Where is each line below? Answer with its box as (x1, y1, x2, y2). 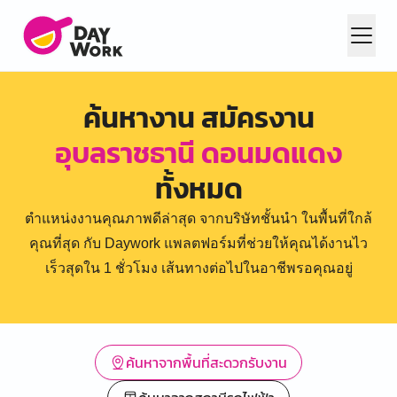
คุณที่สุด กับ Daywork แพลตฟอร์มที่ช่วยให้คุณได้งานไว (29, 236, 368, 251)
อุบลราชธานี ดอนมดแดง (55, 132, 342, 175)
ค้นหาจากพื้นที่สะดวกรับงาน (126, 352, 287, 373)
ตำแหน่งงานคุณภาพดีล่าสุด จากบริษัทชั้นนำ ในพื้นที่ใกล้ (25, 211, 372, 226)
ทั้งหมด (154, 167, 243, 210)
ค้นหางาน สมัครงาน (82, 97, 315, 139)
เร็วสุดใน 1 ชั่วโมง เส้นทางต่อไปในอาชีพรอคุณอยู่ (44, 261, 353, 276)
